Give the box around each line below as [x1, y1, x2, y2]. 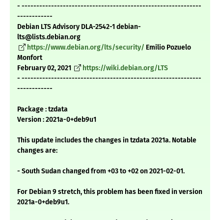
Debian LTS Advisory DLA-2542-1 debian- [17, 23, 141, 31]
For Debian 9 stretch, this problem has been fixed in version [17, 188, 202, 196]
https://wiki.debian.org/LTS [82, 64, 168, 73]
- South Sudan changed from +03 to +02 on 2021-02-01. [17, 167, 185, 176]
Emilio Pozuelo [144, 43, 191, 52]
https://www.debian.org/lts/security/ [27, 43, 144, 52]
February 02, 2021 [17, 64, 73, 73]
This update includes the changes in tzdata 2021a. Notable [17, 136, 196, 145]
